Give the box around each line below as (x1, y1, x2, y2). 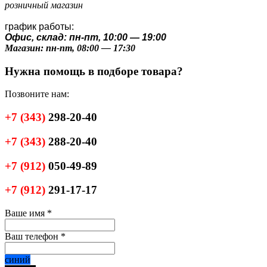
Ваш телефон (5, 231, 61, 242)
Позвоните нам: (5, 89, 69, 100)
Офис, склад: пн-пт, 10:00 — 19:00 (5, 32, 166, 42)
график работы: (5, 21, 74, 32)
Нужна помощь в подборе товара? (5, 64, 183, 77)
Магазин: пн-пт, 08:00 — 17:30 (5, 43, 135, 53)
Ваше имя (5, 208, 47, 219)
